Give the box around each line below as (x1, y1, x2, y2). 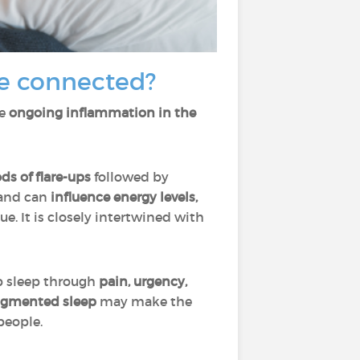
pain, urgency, (99, 273, 187, 289)
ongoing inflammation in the (9, 104, 196, 121)
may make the (96, 293, 192, 309)
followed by (91, 169, 169, 185)
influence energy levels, (51, 189, 198, 205)
